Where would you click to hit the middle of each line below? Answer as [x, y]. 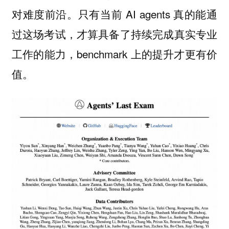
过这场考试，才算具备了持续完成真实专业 [114, 33]
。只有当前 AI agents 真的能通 [142, 14]
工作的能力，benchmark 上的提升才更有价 [114, 53]
